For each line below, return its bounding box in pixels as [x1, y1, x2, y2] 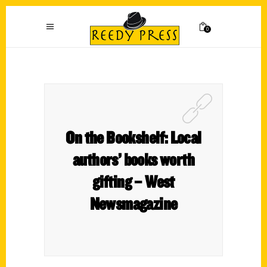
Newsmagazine [89, 193, 178, 214]
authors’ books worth [73, 148, 194, 170]
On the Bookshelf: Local [66, 126, 201, 148]
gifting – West [92, 170, 175, 192]
